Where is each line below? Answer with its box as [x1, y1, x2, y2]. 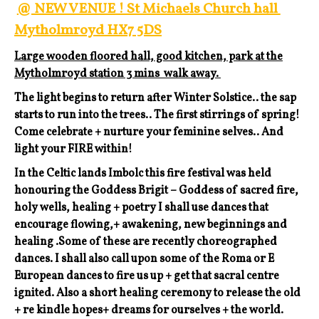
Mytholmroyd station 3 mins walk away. [14, 66, 221, 83]
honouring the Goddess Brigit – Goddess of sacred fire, [14, 183, 298, 199]
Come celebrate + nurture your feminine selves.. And [14, 125, 283, 141]
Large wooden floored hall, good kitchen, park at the [14, 49, 283, 66]
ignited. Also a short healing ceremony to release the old [14, 286, 300, 302]
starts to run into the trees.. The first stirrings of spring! [14, 108, 300, 124]
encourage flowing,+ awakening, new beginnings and [14, 217, 287, 234]
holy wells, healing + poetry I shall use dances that [14, 200, 268, 216]
